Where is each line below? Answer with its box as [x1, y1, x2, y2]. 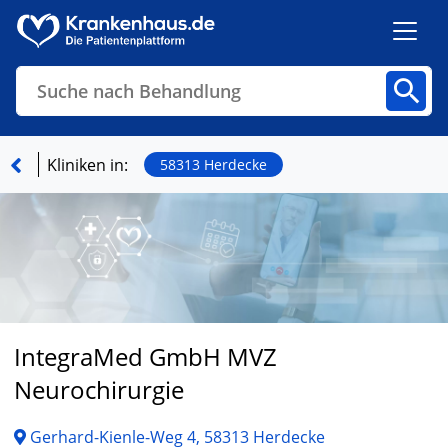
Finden [179, 275, 234, 298]
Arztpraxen [208, 118, 284, 138]
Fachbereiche [100, 118, 190, 138]
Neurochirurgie [14, 373, 184, 407]
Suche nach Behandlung [37, 78, 241, 103]
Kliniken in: [47, 153, 128, 176]
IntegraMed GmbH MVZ [14, 340, 277, 374]
